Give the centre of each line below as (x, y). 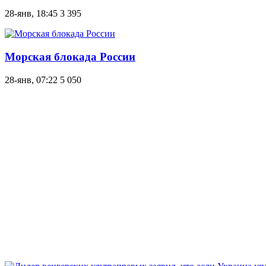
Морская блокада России (70, 57)
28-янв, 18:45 (31, 14)
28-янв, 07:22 (31, 80)
